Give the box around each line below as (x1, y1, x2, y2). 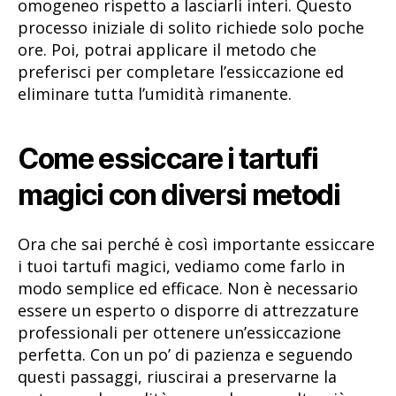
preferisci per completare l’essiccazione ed (18, 61, 344, 83)
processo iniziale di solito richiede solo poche (18, 17, 364, 39)
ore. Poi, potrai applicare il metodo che (18, 39, 316, 61)
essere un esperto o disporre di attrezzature (18, 299, 359, 321)
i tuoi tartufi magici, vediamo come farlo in (18, 255, 345, 277)
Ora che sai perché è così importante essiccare (18, 232, 375, 255)
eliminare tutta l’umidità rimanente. (18, 83, 292, 105)
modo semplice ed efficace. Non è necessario (18, 277, 358, 299)
